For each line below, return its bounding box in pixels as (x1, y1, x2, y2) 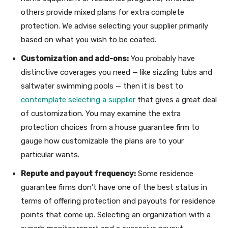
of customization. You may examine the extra (21, 108, 181, 118)
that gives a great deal (135, 95, 217, 104)
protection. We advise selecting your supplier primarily (21, 21, 208, 31)
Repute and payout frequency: (21, 168, 136, 178)
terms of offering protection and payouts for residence (21, 196, 215, 206)
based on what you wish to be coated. (21, 35, 156, 44)
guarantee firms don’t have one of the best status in (21, 182, 207, 192)
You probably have (129, 53, 195, 63)
